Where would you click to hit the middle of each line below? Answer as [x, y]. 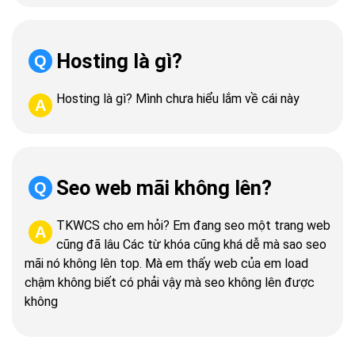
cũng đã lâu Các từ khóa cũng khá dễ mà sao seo [191, 245]
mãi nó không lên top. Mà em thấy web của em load [166, 264]
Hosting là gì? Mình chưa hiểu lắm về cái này [178, 99]
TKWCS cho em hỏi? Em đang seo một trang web [193, 226]
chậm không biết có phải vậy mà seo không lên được [170, 283]
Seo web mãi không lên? [164, 188]
